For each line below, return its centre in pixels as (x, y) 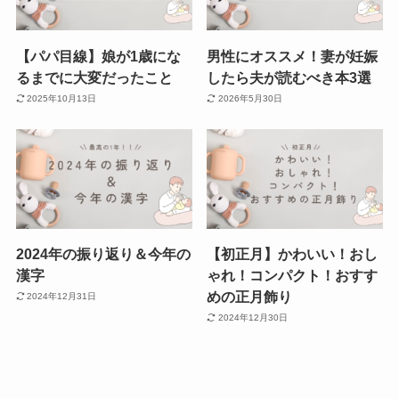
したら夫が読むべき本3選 (289, 77)
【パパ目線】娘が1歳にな (98, 56)
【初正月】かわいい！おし (293, 253)
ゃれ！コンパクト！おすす (293, 275)
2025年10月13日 (62, 98)
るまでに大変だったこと (94, 77)
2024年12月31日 (62, 297)
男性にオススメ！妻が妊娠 (293, 56)
